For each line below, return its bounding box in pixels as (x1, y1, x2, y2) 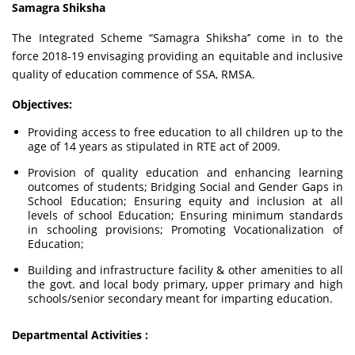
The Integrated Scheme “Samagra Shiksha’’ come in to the (12, 30, 343, 45)
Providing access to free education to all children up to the (28, 124, 343, 139)
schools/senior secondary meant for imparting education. (28, 291, 334, 306)
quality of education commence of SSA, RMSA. (12, 67, 256, 82)
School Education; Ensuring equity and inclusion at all (28, 193, 343, 208)
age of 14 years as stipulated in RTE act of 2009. (28, 139, 281, 154)
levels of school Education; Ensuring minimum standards (28, 208, 343, 223)
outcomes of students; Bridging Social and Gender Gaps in (28, 179, 343, 194)
